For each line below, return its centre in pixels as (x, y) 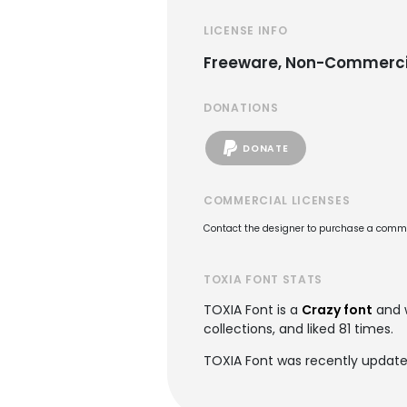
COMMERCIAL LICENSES (277, 200)
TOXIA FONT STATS (263, 279)
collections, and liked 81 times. (298, 329)
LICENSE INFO (246, 30)
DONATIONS (241, 108)
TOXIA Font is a (253, 310)
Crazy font (337, 310)
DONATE (266, 148)
